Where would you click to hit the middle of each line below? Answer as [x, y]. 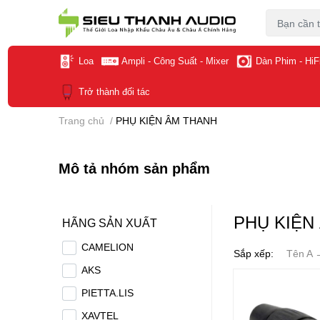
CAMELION [108, 247]
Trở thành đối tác [114, 91]
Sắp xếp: [254, 253]
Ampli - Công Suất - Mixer [175, 61]
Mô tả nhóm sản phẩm [134, 168]
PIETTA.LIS [108, 292]
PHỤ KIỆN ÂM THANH [166, 120]
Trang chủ [81, 120]
